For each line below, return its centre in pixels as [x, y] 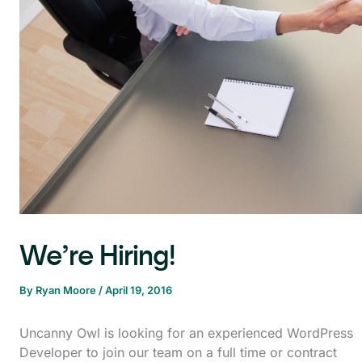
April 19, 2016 [139, 290]
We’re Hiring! [97, 255]
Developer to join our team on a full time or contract [178, 352]
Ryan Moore [67, 290]
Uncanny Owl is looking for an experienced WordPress [186, 333]
